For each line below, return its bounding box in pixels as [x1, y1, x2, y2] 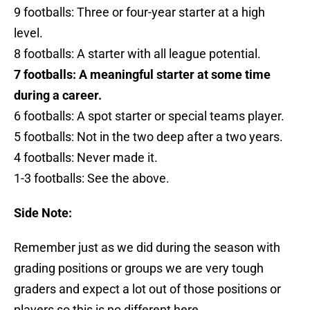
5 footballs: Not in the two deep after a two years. [14, 129, 283, 145]
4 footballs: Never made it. [14, 150, 158, 165]
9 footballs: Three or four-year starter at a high [14, 5, 265, 20]
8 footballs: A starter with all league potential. [14, 46, 261, 62]
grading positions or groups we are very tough [14, 261, 264, 276]
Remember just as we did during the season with [14, 240, 280, 255]
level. [14, 26, 43, 41]
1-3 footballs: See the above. [14, 171, 170, 186]
